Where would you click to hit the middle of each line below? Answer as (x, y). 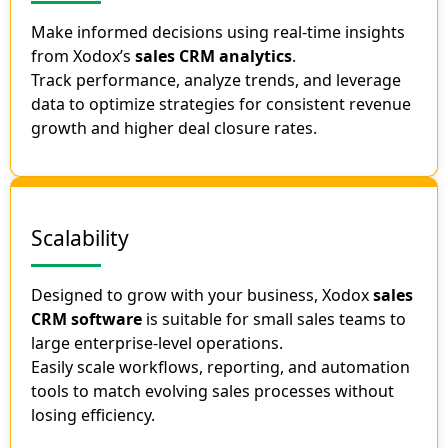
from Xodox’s (83, 56)
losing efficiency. (93, 415)
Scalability (80, 238)
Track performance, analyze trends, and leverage (216, 80)
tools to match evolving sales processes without (212, 391)
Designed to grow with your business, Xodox (202, 295)
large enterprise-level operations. (157, 343)
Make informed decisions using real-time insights (218, 32)
